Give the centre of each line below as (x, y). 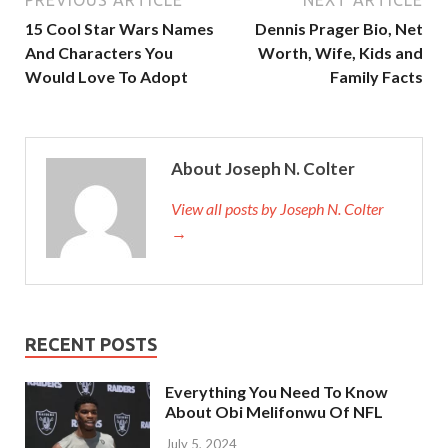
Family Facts (376, 76)
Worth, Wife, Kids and (340, 52)
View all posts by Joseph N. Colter (277, 208)
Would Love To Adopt (106, 76)
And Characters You (99, 52)
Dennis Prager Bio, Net (339, 28)
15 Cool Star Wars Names (119, 28)
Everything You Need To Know (276, 391)
